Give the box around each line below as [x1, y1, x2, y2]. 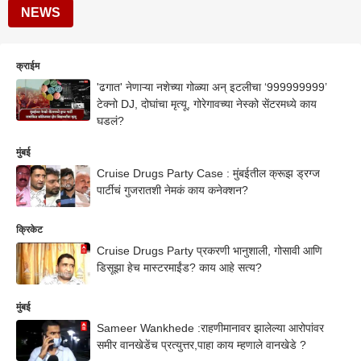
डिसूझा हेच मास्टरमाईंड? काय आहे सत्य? [97, 260, 262, 274]
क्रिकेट [16, 223, 43, 235]
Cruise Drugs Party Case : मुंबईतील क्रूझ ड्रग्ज [97, 167, 320, 180]
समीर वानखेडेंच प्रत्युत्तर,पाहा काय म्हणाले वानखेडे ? [97, 338, 306, 351]
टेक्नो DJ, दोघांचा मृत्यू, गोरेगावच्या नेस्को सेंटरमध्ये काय [97, 98, 317, 110]
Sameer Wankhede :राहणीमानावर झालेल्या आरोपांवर [97, 321, 324, 334]
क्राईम [16, 60, 39, 72]
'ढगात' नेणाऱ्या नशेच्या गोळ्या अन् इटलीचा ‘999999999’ [97, 81, 327, 93]
